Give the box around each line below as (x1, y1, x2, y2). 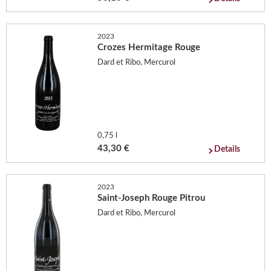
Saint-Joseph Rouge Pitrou (97, 193, 206, 203)
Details (214, 145, 241, 154)
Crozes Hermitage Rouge (97, 42, 201, 52)
